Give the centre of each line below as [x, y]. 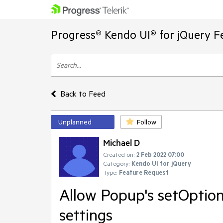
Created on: [119, 154]
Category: [116, 163]
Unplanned [75, 122]
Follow [147, 122]
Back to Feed [83, 94]
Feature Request [144, 172]
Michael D [121, 142]
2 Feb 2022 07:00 [160, 154]
